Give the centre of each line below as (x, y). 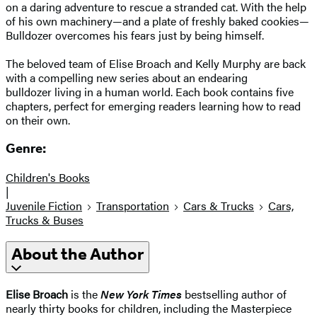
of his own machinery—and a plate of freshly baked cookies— (157, 21)
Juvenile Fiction (44, 206)
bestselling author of (236, 294)
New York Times (143, 294)
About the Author (77, 254)
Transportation (133, 206)
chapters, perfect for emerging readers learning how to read (153, 105)
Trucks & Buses (45, 220)
